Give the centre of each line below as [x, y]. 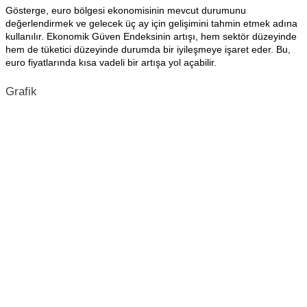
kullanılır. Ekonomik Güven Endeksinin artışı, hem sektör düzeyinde [151, 36]
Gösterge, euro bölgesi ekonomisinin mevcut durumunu [126, 10]
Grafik [21, 91]
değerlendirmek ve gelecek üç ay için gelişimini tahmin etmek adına [151, 23]
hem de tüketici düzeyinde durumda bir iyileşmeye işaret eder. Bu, [148, 49]
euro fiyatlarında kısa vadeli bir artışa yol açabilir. [111, 62]
